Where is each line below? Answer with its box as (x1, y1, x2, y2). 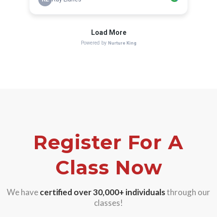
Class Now (55, 155, 162, 179)
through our (165, 187, 210, 197)
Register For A (33, 130, 184, 154)
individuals (125, 187, 165, 197)
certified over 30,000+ (40, 187, 124, 197)
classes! (94, 198, 123, 208)
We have (7, 187, 40, 197)
